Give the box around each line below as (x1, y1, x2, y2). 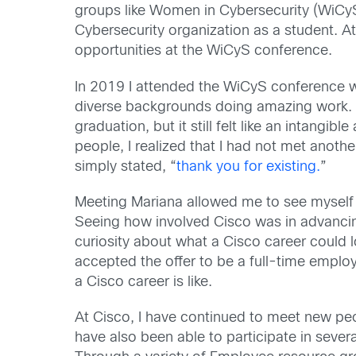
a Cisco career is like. (75, 275, 217, 289)
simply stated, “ (75, 160, 177, 174)
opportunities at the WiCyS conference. (75, 44, 333, 59)
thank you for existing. (176, 160, 321, 174)
